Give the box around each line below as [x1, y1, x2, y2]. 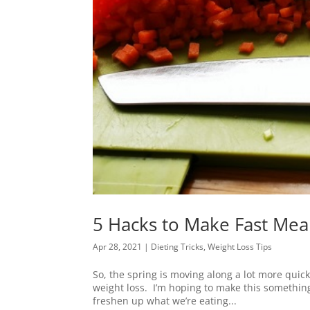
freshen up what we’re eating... [93, 293, 237, 307]
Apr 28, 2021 [93, 240, 143, 253]
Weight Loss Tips [208, 240, 273, 253]
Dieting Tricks [151, 240, 204, 253]
